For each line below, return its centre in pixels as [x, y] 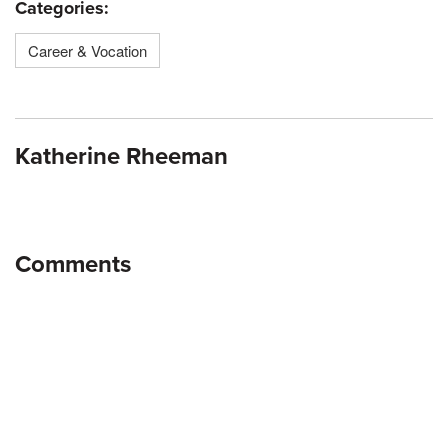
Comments [73, 265]
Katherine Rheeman [121, 157]
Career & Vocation [87, 51]
